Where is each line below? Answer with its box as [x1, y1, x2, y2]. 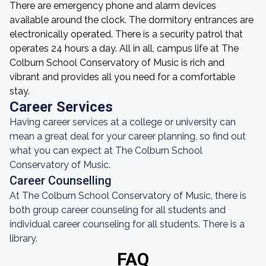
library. [9, 233, 37, 244]
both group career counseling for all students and [9, 204, 226, 216]
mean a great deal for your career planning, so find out [9, 131, 246, 142]
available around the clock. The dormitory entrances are [9, 14, 254, 26]
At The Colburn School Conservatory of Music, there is [9, 190, 246, 201]
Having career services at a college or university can [9, 116, 236, 128]
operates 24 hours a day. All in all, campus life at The [9, 43, 239, 54]
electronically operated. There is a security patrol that [9, 28, 243, 40]
